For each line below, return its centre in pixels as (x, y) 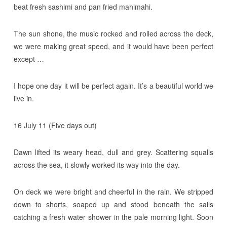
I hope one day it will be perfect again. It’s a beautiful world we (113, 85)
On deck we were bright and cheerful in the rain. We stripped (113, 191)
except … (29, 59)
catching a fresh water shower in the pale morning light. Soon (113, 217)
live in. (24, 98)
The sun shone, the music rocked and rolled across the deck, (113, 33)
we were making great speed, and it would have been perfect (113, 46)
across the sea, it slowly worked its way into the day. (97, 164)
